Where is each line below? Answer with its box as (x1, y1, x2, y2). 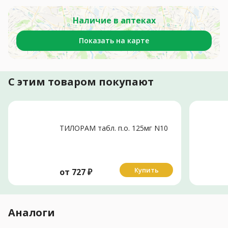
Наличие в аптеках (72, 14, 156, 26)
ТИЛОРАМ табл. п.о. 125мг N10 (60, 123, 168, 133)
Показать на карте (79, 35, 149, 45)
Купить (134, 165, 159, 175)
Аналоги (8, 205, 55, 219)
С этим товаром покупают (8, 74, 154, 89)
